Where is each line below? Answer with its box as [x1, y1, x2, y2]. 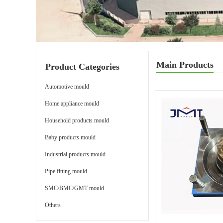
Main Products [156, 60, 214, 70]
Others [45, 202, 61, 209]
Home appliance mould [45, 100, 99, 107]
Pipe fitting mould [45, 168, 87, 175]
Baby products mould [45, 134, 96, 141]
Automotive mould [45, 83, 89, 90]
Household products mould [45, 117, 109, 124]
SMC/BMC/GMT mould [45, 185, 104, 192]
